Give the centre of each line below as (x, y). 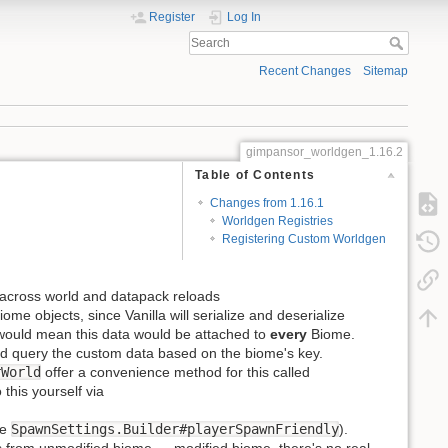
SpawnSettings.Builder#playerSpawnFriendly (175, 428)
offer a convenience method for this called (175, 371)
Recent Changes (304, 71)
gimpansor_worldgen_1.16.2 (324, 151)
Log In (244, 17)
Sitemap (385, 71)
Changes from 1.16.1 (266, 202)
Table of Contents (255, 175)
